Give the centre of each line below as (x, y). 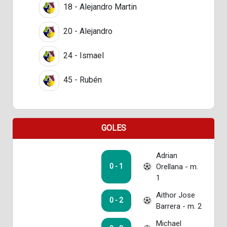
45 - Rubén (82, 80)
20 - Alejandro (87, 31)
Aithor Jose (175, 195)
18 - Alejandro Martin (99, 7)
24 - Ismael (83, 55)
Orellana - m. (177, 166)
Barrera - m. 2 (179, 206)
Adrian (166, 155)
